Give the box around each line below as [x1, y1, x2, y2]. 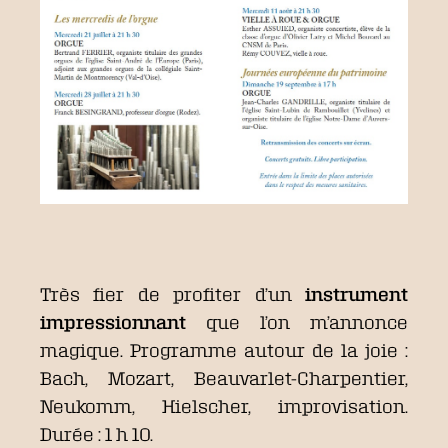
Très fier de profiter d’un [40, 283, 305, 304]
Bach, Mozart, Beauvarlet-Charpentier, [40, 367, 408, 388]
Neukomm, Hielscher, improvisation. [40, 395, 408, 416]
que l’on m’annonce [186, 311, 408, 332]
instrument [305, 283, 408, 304]
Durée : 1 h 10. [40, 423, 153, 444]
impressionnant [40, 311, 186, 332]
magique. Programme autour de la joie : [40, 339, 408, 360]
